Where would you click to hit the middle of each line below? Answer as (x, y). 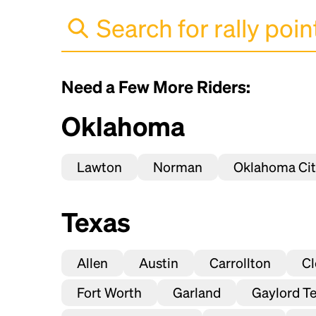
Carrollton (240, 263)
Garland (197, 292)
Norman (178, 167)
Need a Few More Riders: (156, 86)
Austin (159, 263)
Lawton (99, 167)
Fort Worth (109, 292)
